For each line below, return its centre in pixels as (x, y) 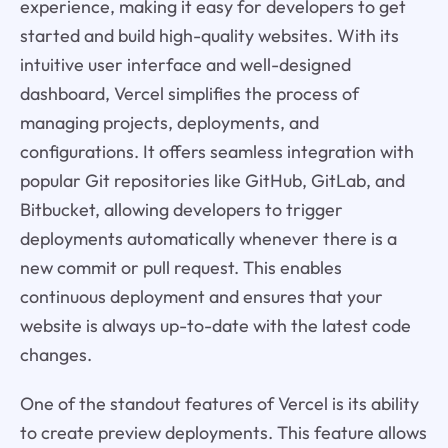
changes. (55, 355)
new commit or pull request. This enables (180, 268)
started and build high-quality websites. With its (209, 36)
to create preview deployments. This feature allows (223, 433)
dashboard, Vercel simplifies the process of (189, 94)
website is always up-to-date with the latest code (215, 326)
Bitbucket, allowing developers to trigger (181, 210)
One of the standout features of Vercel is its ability (219, 404)
